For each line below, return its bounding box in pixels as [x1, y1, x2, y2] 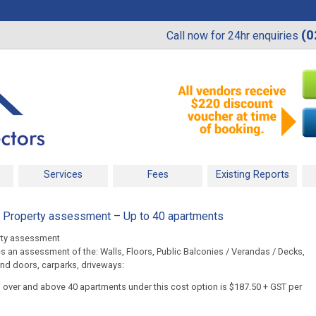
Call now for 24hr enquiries [166, 29, 301, 42]
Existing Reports [215, 168, 289, 181]
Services [44, 168, 83, 181]
